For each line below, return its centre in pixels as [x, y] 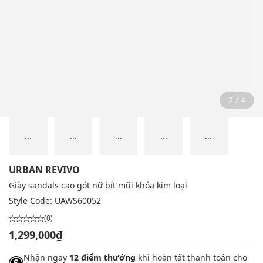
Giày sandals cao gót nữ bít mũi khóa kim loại [98, 186]
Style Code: [32, 201]
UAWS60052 [78, 201]
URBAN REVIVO [44, 170]
